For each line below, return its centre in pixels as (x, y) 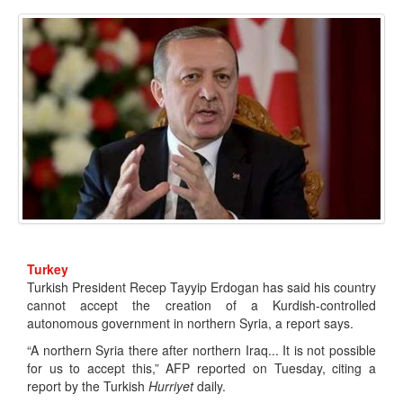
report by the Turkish (88, 386)
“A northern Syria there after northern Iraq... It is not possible (201, 350)
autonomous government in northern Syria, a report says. (190, 323)
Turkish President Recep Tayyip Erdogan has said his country (201, 287)
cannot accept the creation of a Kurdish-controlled (201, 305)
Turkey (48, 269)
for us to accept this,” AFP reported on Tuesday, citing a (201, 368)
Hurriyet (173, 386)
